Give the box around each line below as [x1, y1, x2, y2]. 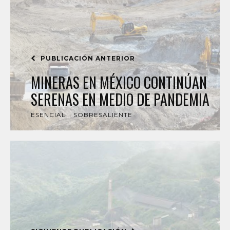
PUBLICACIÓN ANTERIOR [39, 54, 135, 63]
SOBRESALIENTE [73, 111, 132, 119]
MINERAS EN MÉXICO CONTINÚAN [31, 72, 207, 93]
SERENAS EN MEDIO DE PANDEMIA [31, 89, 209, 110]
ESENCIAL [31, 111, 66, 119]
